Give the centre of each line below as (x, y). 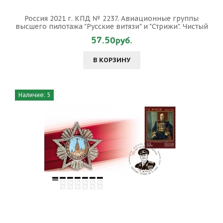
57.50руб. (111, 40)
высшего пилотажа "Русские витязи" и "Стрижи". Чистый (111, 26)
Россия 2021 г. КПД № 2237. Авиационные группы (111, 18)
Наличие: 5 (34, 95)
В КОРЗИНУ (111, 60)
